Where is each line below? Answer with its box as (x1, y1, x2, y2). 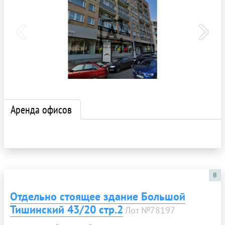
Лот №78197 (125, 204, 175, 216)
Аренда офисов (11, 102, 72, 117)
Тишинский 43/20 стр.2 (10, 202, 123, 216)
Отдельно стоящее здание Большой (10, 189, 185, 203)
